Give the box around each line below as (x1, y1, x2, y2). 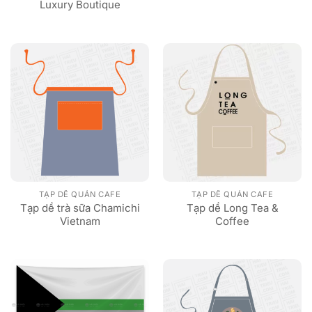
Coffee (215, 214, 249, 228)
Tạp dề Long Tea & (186, 201, 279, 214)
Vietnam (59, 214, 100, 228)
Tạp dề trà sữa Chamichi (19, 201, 140, 214)
